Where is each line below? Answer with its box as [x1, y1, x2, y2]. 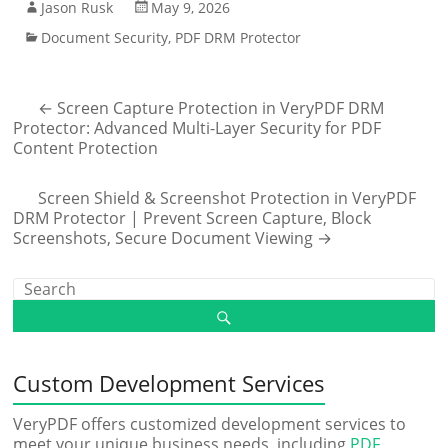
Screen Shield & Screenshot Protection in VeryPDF [38, 186, 417, 209]
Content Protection [13, 136, 159, 159]
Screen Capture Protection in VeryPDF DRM [53, 96, 385, 119]
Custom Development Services [13, 367, 326, 398]
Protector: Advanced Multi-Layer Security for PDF [13, 116, 382, 139]
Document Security [41, 27, 169, 47]
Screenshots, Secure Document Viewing [13, 226, 318, 249]
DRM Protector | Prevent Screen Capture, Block [13, 206, 372, 229]
